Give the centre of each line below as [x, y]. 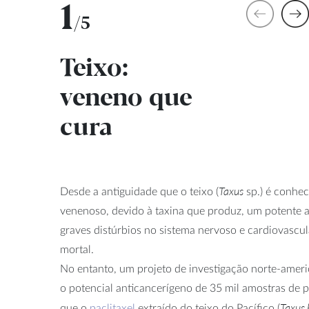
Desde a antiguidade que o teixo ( [139, 192]
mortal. [77, 250]
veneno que [126, 99]
